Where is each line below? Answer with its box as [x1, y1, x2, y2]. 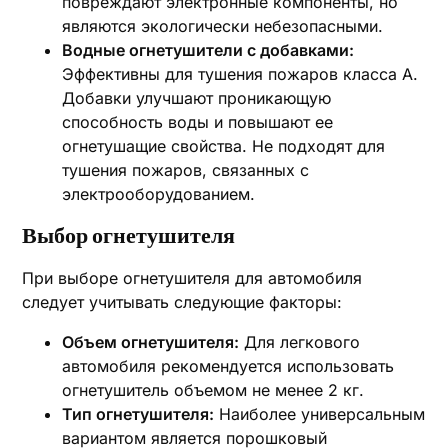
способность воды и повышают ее [62, 112, 334, 132]
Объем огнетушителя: [62, 332, 240, 352]
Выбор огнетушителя [22, 224, 236, 248]
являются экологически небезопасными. [62, 16, 384, 36]
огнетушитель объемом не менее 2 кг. [62, 380, 365, 400]
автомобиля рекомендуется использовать [62, 356, 395, 376]
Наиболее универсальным [214, 404, 426, 424]
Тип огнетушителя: [62, 404, 215, 424]
